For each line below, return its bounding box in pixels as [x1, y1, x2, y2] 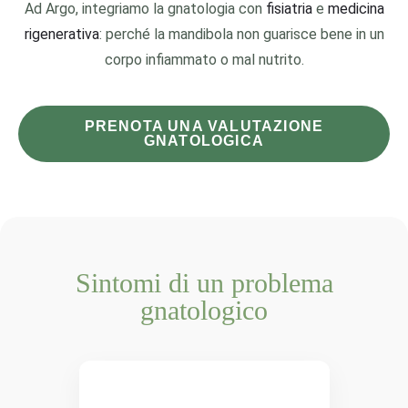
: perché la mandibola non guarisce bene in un [98, 25, 384, 43]
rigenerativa [24, 25, 99, 43]
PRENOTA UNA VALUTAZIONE [84, 118, 324, 134]
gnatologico [140, 295, 268, 325]
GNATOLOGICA [143, 133, 265, 148]
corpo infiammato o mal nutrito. [104, 51, 304, 68]
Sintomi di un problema [75, 268, 333, 298]
